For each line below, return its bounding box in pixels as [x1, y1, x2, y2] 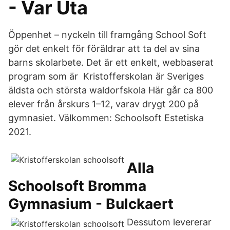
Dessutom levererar [127, 217, 212, 227]
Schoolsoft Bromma [8, 177, 146, 195]
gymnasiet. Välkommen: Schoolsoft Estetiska [8, 112, 204, 123]
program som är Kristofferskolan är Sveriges [8, 71, 204, 82]
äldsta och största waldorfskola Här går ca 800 [8, 85, 213, 95]
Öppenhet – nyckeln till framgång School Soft [8, 29, 206, 40]
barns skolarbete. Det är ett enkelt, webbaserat [8, 57, 214, 68]
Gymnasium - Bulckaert [8, 195, 174, 213]
